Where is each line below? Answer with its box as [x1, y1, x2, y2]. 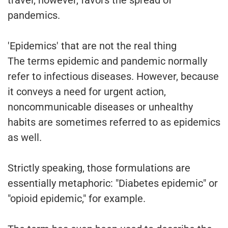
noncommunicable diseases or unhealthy [8, 101, 193, 113]
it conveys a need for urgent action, [8, 85, 166, 98]
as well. [8, 131, 42, 144]
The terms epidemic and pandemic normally [8, 55, 207, 68]
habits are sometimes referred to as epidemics [8, 116, 220, 129]
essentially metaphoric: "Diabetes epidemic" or [8, 177, 218, 190]
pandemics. [8, 9, 60, 22]
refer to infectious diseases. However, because [8, 70, 219, 83]
